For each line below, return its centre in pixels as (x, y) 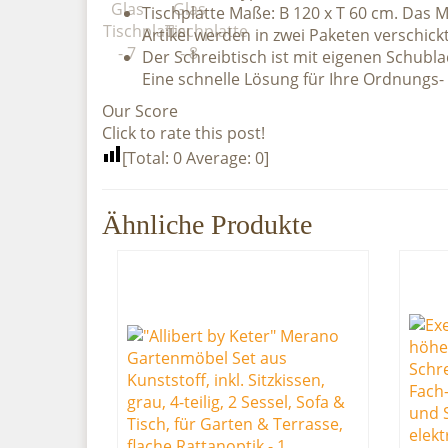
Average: (218, 158)
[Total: (147, 158)
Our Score (140, 111)
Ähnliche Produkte (207, 224)
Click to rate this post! (183, 133)
